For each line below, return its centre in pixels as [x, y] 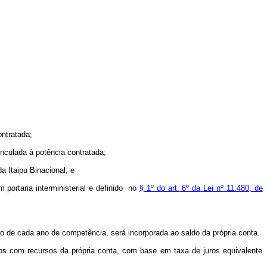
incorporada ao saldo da [170, 233]
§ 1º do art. [159, 188]
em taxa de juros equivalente [212, 251]
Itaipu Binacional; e [41, 170]
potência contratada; [71, 152]
